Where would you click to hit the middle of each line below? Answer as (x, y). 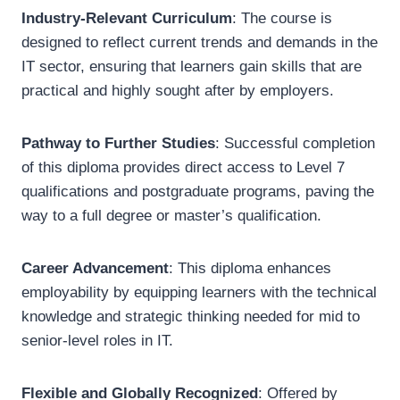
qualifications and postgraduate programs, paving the (198, 192)
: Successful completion (295, 143)
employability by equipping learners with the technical (199, 292)
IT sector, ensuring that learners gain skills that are (192, 67)
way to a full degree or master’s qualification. (171, 216)
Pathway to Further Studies (118, 143)
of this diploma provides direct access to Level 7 (183, 167)
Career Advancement (95, 268)
